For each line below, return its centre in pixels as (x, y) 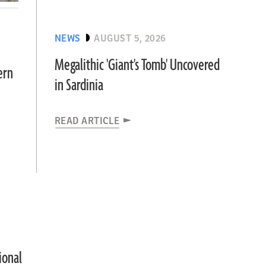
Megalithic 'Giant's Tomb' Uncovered (137, 65)
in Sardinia (79, 85)
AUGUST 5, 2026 (130, 39)
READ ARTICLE (87, 121)
